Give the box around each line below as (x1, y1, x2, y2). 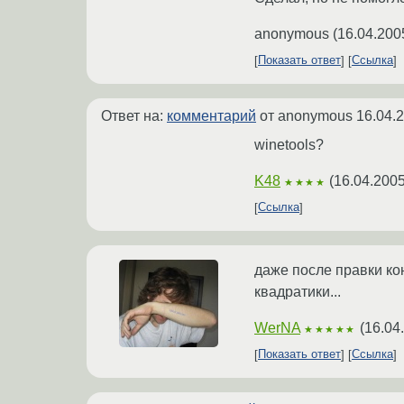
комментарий (167, 107, 256, 124)
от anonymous (256, 107, 356, 124)
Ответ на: (101, 107, 167, 124)
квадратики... (254, 283, 341, 299)
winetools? (254, 136, 324, 152)
